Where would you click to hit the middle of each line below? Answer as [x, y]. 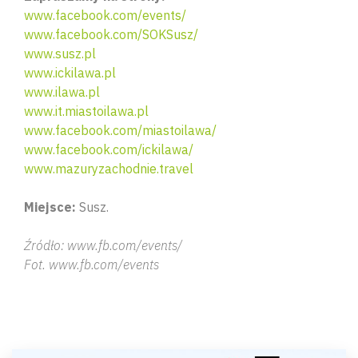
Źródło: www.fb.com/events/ [103, 245]
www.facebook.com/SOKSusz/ [111, 34]
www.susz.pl [62, 54]
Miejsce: [50, 207]
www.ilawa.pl [62, 92]
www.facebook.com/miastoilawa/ [120, 130]
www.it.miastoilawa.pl [86, 111]
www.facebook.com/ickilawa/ [109, 149]
